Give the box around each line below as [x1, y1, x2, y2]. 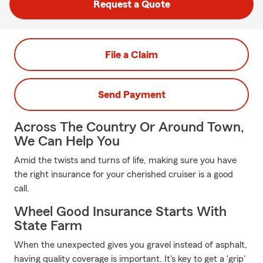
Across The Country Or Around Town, [14, 120, 244, 134]
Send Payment [97, 89, 166, 100]
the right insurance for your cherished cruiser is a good [14, 170, 233, 179]
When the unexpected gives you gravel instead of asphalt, [14, 240, 247, 249]
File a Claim [105, 49, 158, 60]
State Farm [14, 219, 82, 233]
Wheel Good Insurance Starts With [14, 205, 227, 219]
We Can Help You [14, 134, 120, 149]
